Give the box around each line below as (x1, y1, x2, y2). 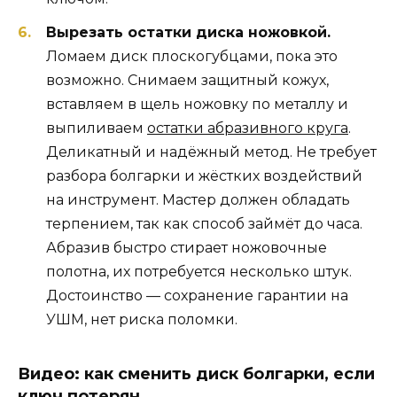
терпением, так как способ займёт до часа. (46, 214, 362, 232)
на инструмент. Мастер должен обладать (46, 191, 350, 208)
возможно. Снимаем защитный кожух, (46, 71, 329, 89)
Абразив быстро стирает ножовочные (46, 238, 327, 256)
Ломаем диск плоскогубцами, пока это (46, 47, 338, 65)
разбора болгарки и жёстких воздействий (46, 167, 362, 184)
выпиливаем (46, 119, 147, 136)
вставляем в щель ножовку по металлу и (46, 95, 348, 113)
